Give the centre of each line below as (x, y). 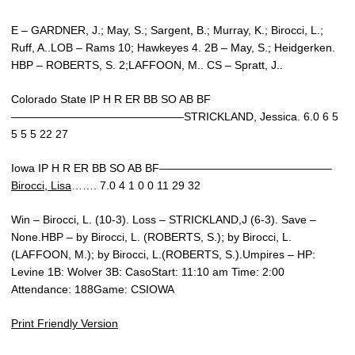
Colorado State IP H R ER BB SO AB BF (111, 99)
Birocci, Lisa (41, 185)
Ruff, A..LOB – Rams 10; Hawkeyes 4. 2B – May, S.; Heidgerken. (173, 47)
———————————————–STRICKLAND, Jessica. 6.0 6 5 (175, 116)
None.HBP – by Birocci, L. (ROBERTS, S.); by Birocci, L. (151, 237)
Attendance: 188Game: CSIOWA (93, 289)
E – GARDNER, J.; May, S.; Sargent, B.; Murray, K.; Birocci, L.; (167, 30)
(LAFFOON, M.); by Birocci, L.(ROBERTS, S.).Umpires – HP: (163, 254)
